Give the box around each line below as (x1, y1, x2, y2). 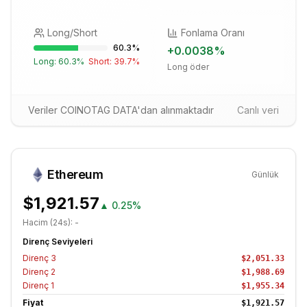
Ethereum (47, 167, 103, 182)
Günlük (251, 169, 279, 180)
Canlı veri (237, 104, 279, 116)
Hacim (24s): (23, 217, 75, 228)
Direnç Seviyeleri (23, 236, 93, 247)
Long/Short (47, 27, 97, 38)
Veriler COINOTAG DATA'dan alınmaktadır (28, 104, 214, 116)
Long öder (167, 62, 209, 72)
